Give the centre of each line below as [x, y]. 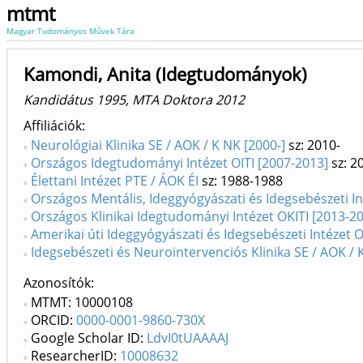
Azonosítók [57, 283]
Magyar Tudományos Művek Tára [70, 31]
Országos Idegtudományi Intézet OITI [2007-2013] [179, 163]
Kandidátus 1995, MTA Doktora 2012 [134, 100]
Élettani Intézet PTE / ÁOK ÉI [115, 181]
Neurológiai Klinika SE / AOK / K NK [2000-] [158, 145]
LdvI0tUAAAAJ [188, 338]
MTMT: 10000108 [82, 302]
